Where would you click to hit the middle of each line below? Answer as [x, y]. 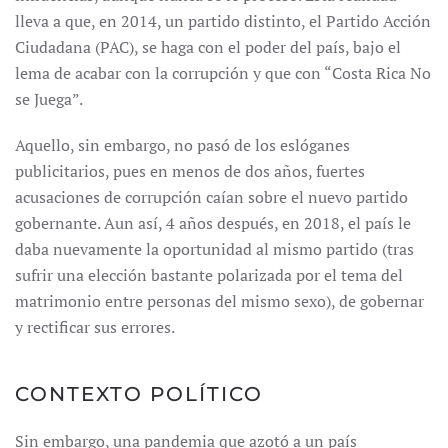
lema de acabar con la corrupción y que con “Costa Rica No [223, 73]
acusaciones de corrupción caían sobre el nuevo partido [211, 197]
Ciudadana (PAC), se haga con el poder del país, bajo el [208, 47]
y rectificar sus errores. [95, 327]
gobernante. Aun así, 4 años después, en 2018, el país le [213, 223]
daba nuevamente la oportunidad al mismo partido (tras [214, 249]
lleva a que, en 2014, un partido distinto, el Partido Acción [223, 21]
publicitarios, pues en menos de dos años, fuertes [190, 171]
